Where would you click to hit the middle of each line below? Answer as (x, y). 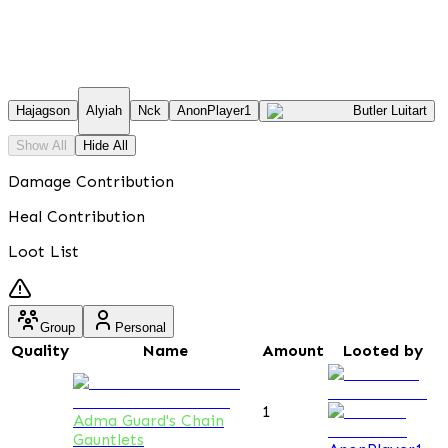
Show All (41, 145)
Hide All (105, 145)
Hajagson (43, 111)
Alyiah (104, 111)
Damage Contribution (91, 181)
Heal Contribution (76, 216)
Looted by (382, 350)
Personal (140, 327)
